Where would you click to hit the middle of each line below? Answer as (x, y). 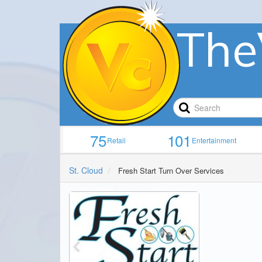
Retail (117, 140)
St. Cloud (86, 170)
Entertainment (214, 140)
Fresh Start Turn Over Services (171, 171)
